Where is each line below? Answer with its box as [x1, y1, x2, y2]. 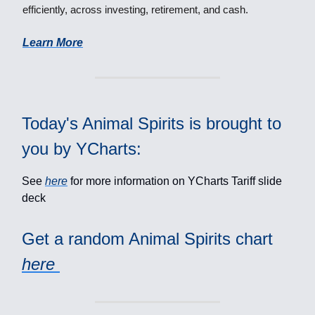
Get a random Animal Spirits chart [22, 229, 273, 248]
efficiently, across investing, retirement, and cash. [22, 4, 248, 16]
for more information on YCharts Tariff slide [67, 175, 282, 187]
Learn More [22, 37, 83, 49]
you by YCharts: [22, 139, 141, 158]
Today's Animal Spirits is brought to [22, 114, 281, 133]
